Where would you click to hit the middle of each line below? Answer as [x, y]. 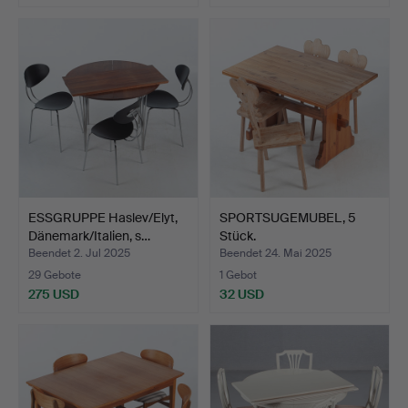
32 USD [242, 294]
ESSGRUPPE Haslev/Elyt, [103, 217]
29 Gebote [55, 275]
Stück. [238, 235]
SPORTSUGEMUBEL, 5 [288, 217]
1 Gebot [238, 275]
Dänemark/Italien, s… [89, 235]
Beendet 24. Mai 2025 [275, 253]
